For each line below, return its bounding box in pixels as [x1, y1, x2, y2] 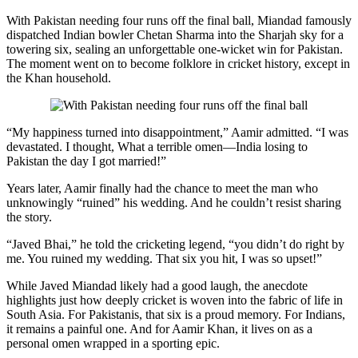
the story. [6, 210, 52, 225]
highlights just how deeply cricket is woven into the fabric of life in [6, 293, 343, 308]
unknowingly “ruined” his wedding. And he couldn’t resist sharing [6, 196, 341, 210]
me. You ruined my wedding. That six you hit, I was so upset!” [6, 252, 322, 266]
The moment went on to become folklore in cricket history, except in [6, 57, 350, 71]
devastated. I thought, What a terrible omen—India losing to [6, 140, 308, 154]
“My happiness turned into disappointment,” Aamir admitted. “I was [6, 125, 348, 140]
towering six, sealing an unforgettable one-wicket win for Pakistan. [6, 42, 343, 57]
